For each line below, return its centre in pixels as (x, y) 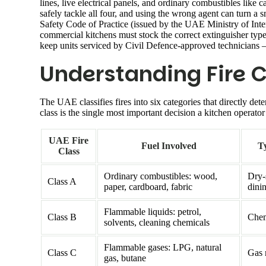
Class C (62, 252)
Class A (62, 181)
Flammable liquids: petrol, (153, 211)
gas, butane (125, 258)
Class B (62, 217)
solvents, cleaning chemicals (157, 222)
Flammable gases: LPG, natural (163, 247)
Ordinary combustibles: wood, (161, 176)
